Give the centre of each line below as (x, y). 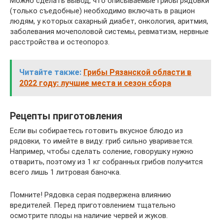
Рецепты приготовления (66, 116)
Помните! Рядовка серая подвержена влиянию (91, 195)
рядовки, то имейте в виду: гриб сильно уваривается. (102, 141)
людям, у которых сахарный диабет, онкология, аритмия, (109, 21)
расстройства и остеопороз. (60, 42)
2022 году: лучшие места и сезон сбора (95, 83)
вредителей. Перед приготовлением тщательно (93, 205)
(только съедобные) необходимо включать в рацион (102, 11)
